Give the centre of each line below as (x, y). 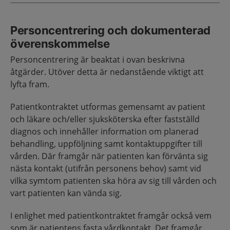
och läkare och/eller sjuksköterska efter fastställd (105, 119)
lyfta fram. (30, 84)
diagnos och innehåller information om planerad (104, 131)
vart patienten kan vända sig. (66, 193)
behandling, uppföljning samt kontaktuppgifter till (106, 143)
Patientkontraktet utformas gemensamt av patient (108, 107)
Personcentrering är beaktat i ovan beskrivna (98, 59)
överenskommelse (60, 43)
